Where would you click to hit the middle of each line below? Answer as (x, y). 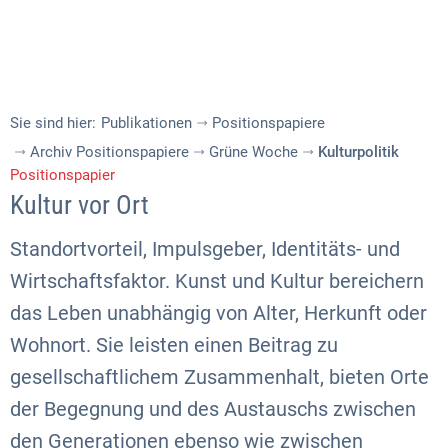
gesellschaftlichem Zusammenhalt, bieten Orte (219, 377)
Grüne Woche (253, 152)
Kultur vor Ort (79, 205)
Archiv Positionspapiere (109, 152)
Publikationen (146, 122)
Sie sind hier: (53, 122)
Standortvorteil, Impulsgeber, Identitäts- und (205, 249)
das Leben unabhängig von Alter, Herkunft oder (218, 313)
